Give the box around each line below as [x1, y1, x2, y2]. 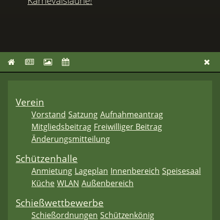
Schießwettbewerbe [16, 196, 104, 210]
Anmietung [31, 165, 72, 177]
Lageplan [75, 165, 108, 177]
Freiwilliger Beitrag [94, 121, 162, 133]
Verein [16, 95, 44, 109]
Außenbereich [82, 178, 134, 189]
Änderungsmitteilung [31, 134, 110, 145]
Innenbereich [110, 165, 160, 177]
